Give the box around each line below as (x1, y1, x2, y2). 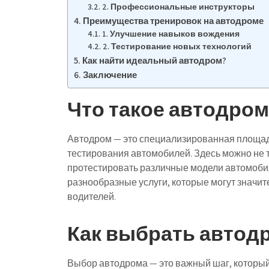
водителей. (67, 190, 116, 203)
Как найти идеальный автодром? (82, 54, 227, 66)
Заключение (83, 68, 138, 80)
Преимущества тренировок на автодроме (83, 14, 264, 26)
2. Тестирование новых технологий (102, 41, 252, 52)
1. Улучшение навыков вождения (101, 28, 240, 39)
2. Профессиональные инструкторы (101, 1, 255, 12)
